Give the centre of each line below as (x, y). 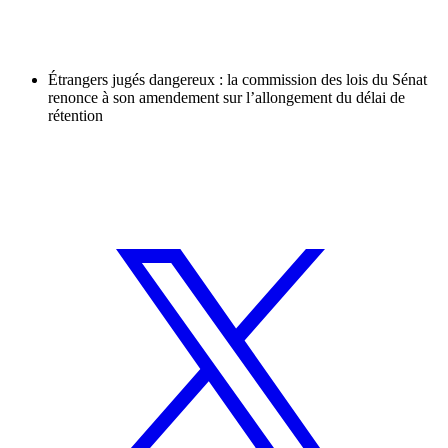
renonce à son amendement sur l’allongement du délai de (226, 98)
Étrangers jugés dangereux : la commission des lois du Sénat (237, 80)
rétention (75, 116)
